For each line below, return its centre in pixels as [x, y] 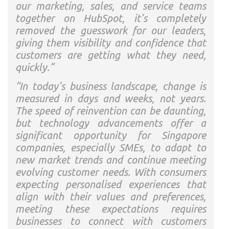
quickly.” [35, 67]
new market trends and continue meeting [111, 160]
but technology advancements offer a [111, 123]
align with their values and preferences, [111, 197]
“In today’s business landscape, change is [111, 86]
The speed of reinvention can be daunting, [111, 111]
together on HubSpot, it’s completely [111, 18]
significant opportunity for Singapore [111, 135]
